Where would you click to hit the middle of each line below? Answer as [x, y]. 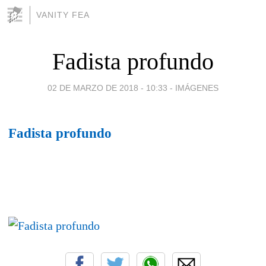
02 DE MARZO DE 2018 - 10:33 [107, 88]
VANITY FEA [63, 15]
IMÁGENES [197, 88]
